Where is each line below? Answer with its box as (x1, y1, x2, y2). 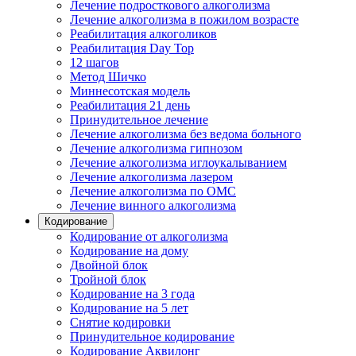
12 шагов (70, 56, 119, 69)
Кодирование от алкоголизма (70, 230, 228, 243)
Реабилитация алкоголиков (70, 27, 217, 41)
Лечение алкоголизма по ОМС (70, 184, 236, 198)
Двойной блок (70, 258, 148, 272)
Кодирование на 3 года (70, 287, 195, 300)
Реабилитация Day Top (70, 41, 194, 55)
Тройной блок (70, 273, 146, 286)
